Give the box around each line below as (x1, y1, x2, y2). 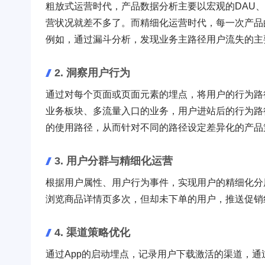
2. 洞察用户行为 (54, 66, 130, 79)
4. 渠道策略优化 (54, 226, 130, 238)
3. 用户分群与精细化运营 (54, 154, 173, 167)
